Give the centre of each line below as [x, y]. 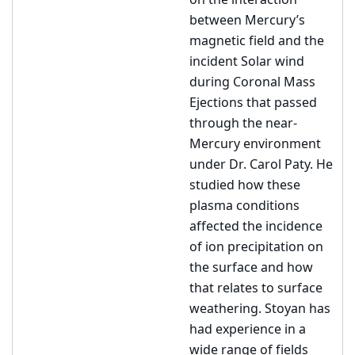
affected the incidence [256, 227]
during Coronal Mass [252, 82]
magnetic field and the [257, 41]
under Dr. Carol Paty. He [261, 165]
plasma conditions [244, 206]
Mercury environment [255, 144]
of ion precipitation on [256, 247]
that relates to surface [256, 288]
